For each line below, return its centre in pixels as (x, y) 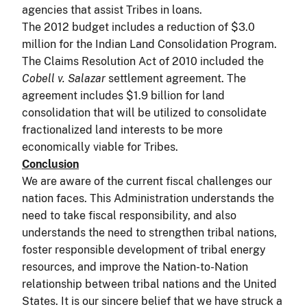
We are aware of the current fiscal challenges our (147, 181)
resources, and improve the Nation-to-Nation (135, 267)
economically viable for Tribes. (100, 147)
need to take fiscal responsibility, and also (129, 215)
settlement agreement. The (176, 78)
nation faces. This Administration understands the (148, 198)
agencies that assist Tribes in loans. (112, 10)
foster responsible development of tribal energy (144, 249)
